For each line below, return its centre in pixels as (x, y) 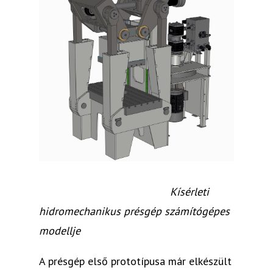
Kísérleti (190, 191)
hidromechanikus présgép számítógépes (134, 211)
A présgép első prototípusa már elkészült (135, 261)
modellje (60, 230)
